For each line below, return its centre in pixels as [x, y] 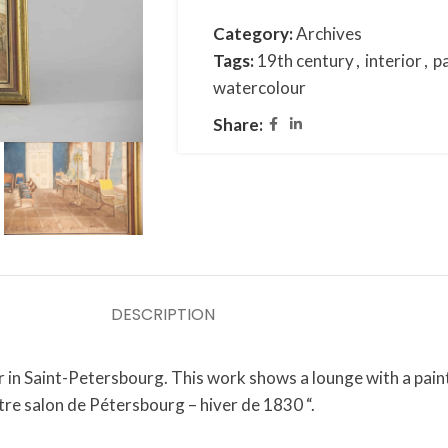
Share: [237, 124]
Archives [328, 33]
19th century [305, 60]
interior [393, 60]
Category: [252, 33]
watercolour [259, 87]
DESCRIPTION [163, 314]
